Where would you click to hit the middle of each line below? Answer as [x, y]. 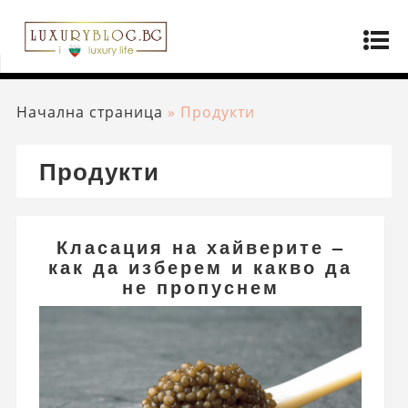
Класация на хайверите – [200, 246]
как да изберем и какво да [201, 266]
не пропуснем [200, 286]
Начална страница [89, 112]
